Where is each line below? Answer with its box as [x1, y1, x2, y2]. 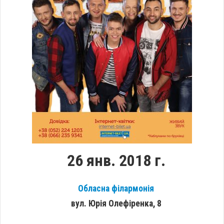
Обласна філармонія [78, 183, 154, 194]
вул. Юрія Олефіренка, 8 [70, 198, 161, 209]
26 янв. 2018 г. [66, 151, 165, 170]
